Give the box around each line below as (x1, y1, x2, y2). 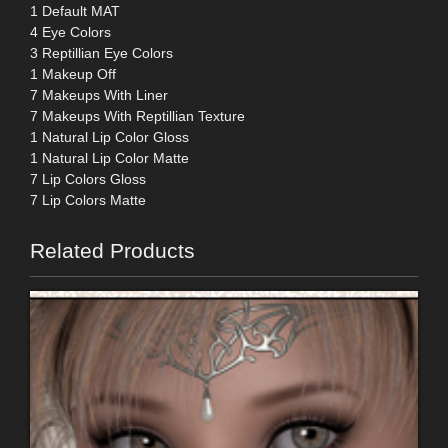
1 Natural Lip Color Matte (30, 150, 189, 167)
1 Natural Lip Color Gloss (30, 129, 189, 146)
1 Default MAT (30, 3, 120, 20)
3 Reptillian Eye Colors (30, 45, 173, 62)
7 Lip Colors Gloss (30, 171, 146, 188)
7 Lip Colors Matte (30, 192, 146, 209)
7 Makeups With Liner (30, 87, 168, 104)
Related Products (30, 239, 195, 263)
